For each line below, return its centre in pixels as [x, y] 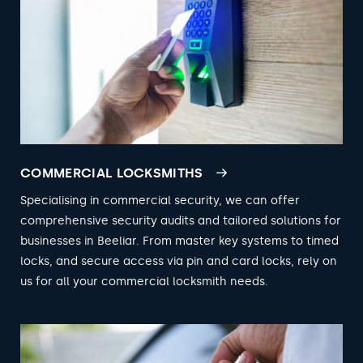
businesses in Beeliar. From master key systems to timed [179, 241]
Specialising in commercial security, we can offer [160, 200]
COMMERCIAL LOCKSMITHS [112, 173]
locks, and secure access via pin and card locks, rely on [179, 261]
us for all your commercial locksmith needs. [144, 281]
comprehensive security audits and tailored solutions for [181, 220]
